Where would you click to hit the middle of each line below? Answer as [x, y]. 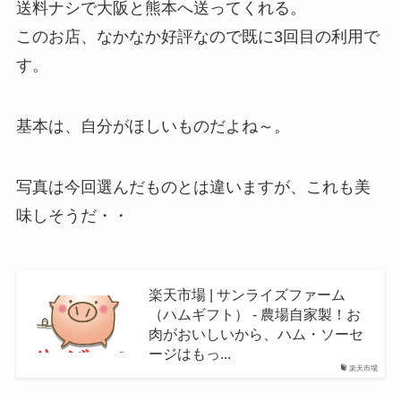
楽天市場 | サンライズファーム [247, 294]
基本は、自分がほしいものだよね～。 [153, 127]
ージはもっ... [189, 353]
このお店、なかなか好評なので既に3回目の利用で [197, 37]
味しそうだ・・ [72, 215]
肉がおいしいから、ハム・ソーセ [256, 333]
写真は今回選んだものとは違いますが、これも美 [193, 187]
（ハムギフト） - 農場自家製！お [254, 314]
